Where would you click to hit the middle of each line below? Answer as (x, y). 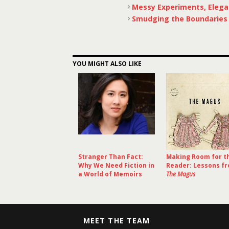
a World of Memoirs (110, 174)
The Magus (181, 174)
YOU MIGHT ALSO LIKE (107, 64)
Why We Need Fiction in (116, 165)
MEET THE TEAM (117, 221)
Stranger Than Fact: (111, 157)
